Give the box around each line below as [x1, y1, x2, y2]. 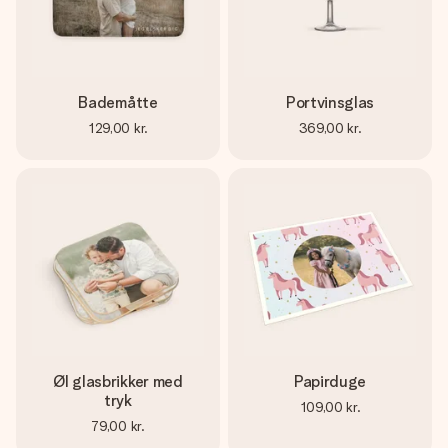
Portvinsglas [285, 93, 375, 112]
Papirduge [293, 372, 367, 391]
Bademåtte [78, 93, 158, 112]
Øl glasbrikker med [53, 372, 183, 391]
